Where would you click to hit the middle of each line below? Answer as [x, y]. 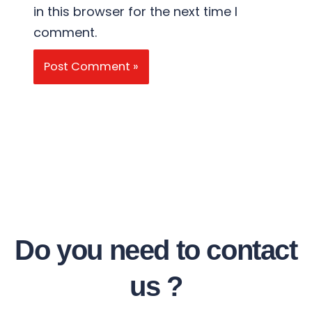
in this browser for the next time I [136, 11]
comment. [65, 32]
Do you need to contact [156, 250]
